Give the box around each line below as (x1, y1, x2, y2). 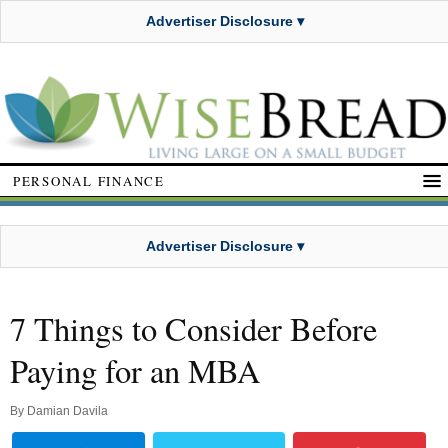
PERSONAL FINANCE (13, 171, 165, 190)
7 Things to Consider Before (10, 307, 377, 351)
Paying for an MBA (10, 349, 260, 393)
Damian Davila (27, 404, 108, 419)
